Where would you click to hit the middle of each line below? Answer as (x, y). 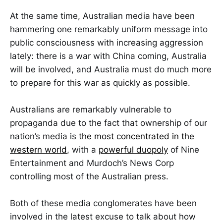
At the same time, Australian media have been (102, 16)
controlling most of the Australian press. (89, 177)
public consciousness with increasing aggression (107, 43)
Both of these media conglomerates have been (103, 203)
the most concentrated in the (137, 137)
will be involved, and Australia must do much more (111, 70)
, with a (83, 150)
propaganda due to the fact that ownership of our (109, 123)
